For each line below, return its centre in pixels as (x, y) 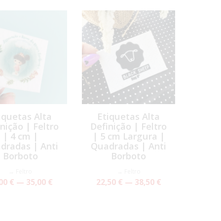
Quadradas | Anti (129, 146)
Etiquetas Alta (129, 116)
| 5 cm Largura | (129, 136)
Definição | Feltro (129, 126)
